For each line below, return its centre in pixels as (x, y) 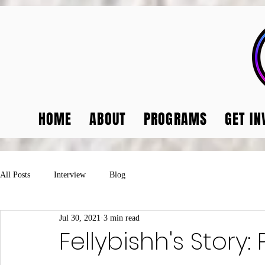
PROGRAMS (175, 119)
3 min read (122, 218)
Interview (70, 174)
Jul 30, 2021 (80, 218)
